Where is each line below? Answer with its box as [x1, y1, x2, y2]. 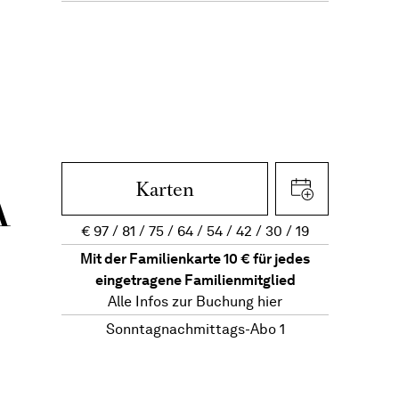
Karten [135, 176, 195, 202]
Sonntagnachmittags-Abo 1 [105, 321, 285, 338]
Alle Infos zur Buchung [108, 293, 258, 310]
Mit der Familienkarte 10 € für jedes [80, 250, 311, 267]
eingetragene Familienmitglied [94, 272, 296, 289]
